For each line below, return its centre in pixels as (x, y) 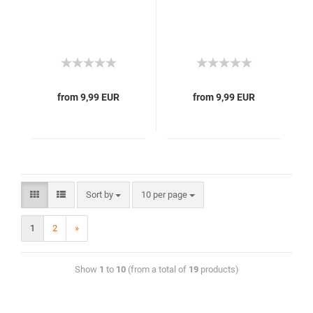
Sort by (101, 195)
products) (218, 269)
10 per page (165, 195)
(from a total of (157, 269)
